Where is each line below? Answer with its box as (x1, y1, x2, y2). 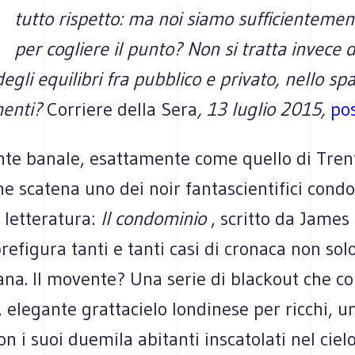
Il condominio (101, 207, 206, 230)
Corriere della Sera (47, 97, 197, 120)
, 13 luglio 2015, (197, 97, 330, 120)
